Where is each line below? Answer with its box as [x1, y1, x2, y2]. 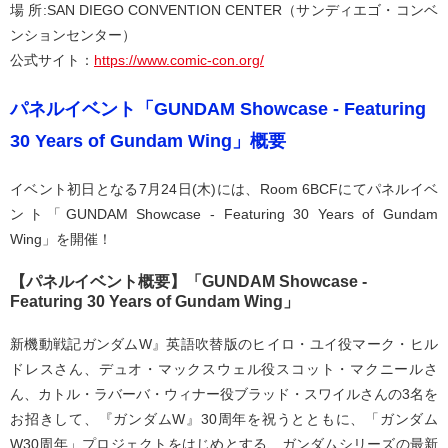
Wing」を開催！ [10, 231, 112, 248]
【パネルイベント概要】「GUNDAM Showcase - [10, 273, 367, 291]
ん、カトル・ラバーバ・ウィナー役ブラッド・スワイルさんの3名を [10, 386, 438, 403]
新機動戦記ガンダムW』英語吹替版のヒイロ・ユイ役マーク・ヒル [10, 336, 438, 353]
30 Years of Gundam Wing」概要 [10, 131, 286, 152]
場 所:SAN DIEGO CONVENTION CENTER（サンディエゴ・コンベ [10, 2, 438, 19]
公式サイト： [10, 52, 94, 69]
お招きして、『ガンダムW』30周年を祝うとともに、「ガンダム [10, 411, 438, 428]
